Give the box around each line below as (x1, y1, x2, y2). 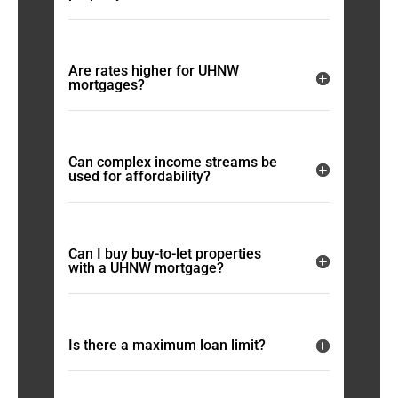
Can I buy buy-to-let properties (68, 244, 262, 262)
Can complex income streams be (68, 153, 278, 171)
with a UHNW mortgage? (68, 259, 225, 276)
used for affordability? (68, 167, 211, 185)
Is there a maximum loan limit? (68, 336, 267, 354)
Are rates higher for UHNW (68, 61, 240, 79)
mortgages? (68, 76, 146, 93)
